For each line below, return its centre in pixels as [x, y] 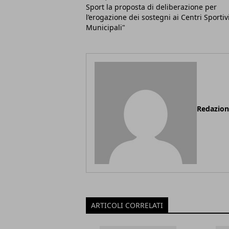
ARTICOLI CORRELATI [127, 205]
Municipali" [106, 28]
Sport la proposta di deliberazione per [151, 7]
